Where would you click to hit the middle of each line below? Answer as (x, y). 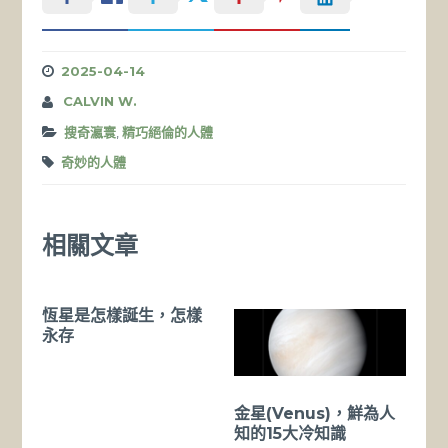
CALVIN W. (100, 101)
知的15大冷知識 (290, 433)
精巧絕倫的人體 (168, 131)
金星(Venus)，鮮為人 (314, 413)
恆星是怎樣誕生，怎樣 (122, 315)
